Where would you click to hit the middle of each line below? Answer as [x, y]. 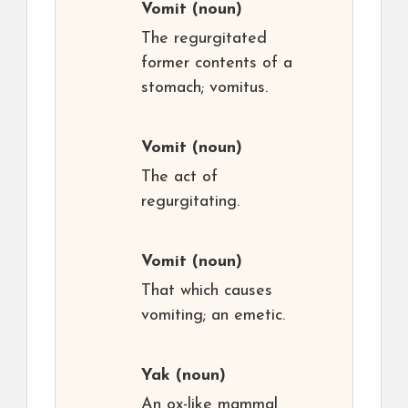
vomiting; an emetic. [213, 316]
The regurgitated [204, 39]
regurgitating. [190, 202]
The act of [179, 177]
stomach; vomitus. [204, 88]
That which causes [207, 291]
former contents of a [217, 63]
